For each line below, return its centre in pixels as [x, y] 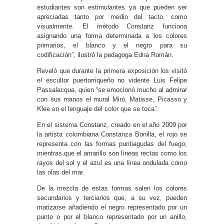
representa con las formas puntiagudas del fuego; [112, 144]
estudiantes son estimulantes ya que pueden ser [112, 7]
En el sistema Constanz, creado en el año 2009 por [112, 125]
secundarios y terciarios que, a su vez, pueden [112, 198]
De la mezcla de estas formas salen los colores [112, 188]
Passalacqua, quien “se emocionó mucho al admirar [112, 90]
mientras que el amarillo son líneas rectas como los [112, 153]
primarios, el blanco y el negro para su [112, 45]
